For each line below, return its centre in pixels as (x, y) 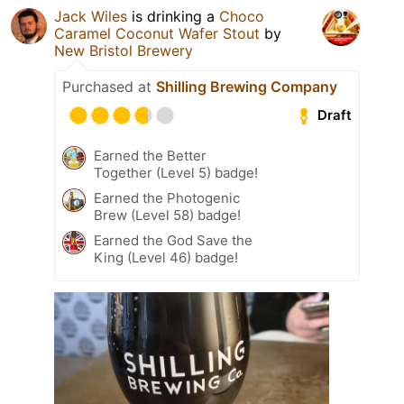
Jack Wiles (91, 16)
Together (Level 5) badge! (176, 172)
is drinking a (173, 16)
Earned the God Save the (173, 240)
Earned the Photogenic (167, 197)
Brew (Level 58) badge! (167, 215)
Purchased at (109, 86)
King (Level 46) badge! (166, 257)
